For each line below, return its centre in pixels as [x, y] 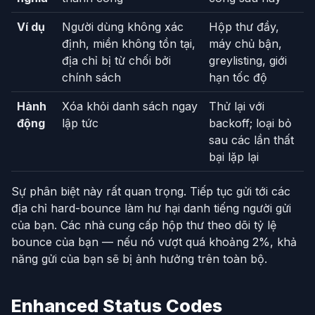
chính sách [91, 78]
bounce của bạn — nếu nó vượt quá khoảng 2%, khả [154, 242]
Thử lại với [237, 107]
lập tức [80, 123]
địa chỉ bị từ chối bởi [116, 61]
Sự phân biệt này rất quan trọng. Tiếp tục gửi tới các [151, 192]
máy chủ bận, [245, 44]
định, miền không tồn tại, [129, 44]
